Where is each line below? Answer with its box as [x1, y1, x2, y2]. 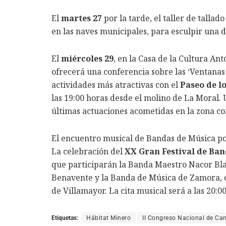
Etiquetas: [51, 214, 78, 222]
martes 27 [61, 13, 102, 24]
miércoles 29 [61, 53, 114, 65]
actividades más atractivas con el [51, 79, 180, 91]
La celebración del [51, 146, 125, 157]
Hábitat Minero [86, 214, 131, 222]
